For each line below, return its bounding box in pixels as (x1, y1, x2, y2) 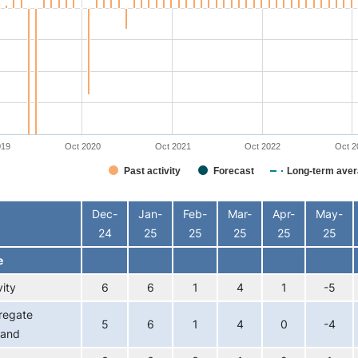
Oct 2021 (154, 141, 191, 151)
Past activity (124, 165, 181, 177)
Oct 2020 (64, 141, 101, 151)
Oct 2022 (245, 141, 281, 151)
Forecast (213, 165, 254, 177)
